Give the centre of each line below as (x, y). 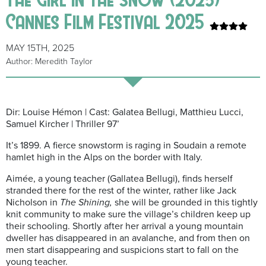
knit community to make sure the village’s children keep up (128, 215)
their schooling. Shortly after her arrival (87, 227)
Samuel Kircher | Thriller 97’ (63, 124)
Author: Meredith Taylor (49, 62)
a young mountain (206, 227)
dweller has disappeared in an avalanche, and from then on (128, 238)
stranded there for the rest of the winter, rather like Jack (121, 191)
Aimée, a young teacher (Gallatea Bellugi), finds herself (119, 179)
